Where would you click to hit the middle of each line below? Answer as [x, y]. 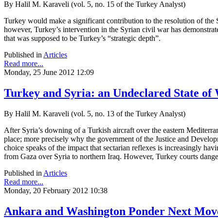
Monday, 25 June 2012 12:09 [49, 72]
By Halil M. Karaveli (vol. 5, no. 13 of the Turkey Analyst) [95, 113]
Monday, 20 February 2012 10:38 [56, 190]
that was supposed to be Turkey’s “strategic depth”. [82, 38]
